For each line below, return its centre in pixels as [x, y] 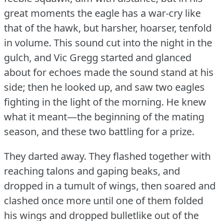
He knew [186, 102]
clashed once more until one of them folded [104, 200]
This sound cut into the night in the [133, 42]
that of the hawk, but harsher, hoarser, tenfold [108, 28]
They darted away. [45, 156]
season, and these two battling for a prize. [99, 131]
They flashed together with [150, 156]
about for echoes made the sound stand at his [109, 72]
